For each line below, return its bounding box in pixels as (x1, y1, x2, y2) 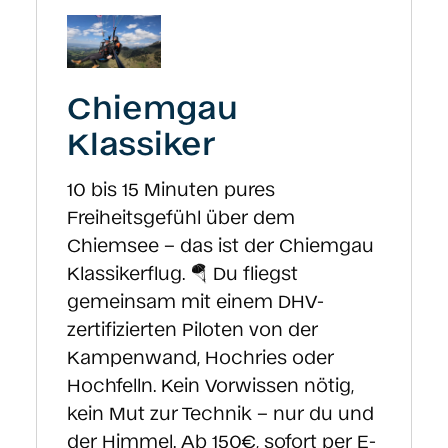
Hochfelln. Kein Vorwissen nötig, (67, 373, 354, 396)
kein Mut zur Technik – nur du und (67, 401, 374, 424)
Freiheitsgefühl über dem (67, 205, 295, 228)
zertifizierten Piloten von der (67, 317, 318, 340)
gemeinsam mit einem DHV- (67, 289, 324, 312)
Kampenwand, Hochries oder (67, 345, 334, 368)
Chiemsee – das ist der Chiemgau (67, 233, 374, 256)
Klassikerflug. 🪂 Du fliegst (67, 261, 298, 284)
